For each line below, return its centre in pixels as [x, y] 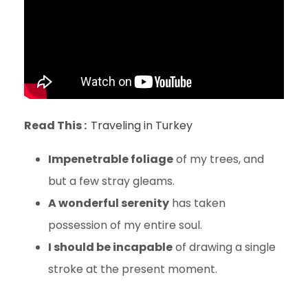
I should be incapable [110, 247]
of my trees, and [219, 159]
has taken [197, 203]
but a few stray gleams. [111, 181]
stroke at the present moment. [133, 269]
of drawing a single [224, 247]
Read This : [57, 126]
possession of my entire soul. [125, 225]
